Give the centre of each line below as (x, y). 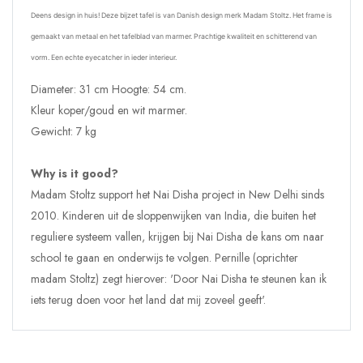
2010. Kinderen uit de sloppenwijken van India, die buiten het (173, 215)
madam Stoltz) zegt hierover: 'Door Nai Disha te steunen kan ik (179, 278)
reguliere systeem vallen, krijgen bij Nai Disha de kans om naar (177, 236)
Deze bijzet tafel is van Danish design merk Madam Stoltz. (197, 15)
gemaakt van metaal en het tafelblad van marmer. (112, 36)
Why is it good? (75, 173)
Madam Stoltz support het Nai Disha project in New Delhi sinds (177, 194)
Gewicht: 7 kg (64, 131)
